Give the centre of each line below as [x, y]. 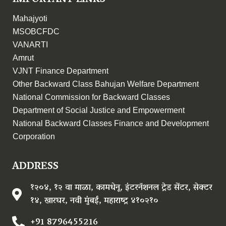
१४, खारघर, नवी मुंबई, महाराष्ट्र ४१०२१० [95, 201]
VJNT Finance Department [61, 71]
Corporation [34, 136]
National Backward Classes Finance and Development [111, 123]
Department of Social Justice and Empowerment [99, 110]
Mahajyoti [30, 18]
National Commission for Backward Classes [91, 97]
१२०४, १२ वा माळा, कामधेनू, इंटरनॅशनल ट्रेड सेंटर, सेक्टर [122, 188]
